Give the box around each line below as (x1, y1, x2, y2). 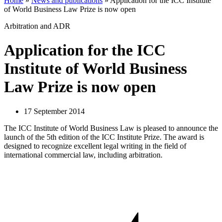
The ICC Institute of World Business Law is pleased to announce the (4, 123, 218, 132)
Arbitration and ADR (4, 21, 70, 30)
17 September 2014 (24, 107, 85, 115)
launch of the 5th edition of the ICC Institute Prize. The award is (4, 132, 204, 141)
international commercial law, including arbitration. (4, 150, 163, 159)
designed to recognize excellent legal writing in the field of (4, 141, 186, 150)
